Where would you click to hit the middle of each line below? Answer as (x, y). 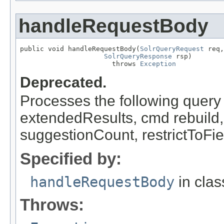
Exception (158, 64)
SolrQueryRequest (172, 49)
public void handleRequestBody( (80, 49)
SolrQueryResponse (138, 56)
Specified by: (71, 159)
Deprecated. (63, 82)
